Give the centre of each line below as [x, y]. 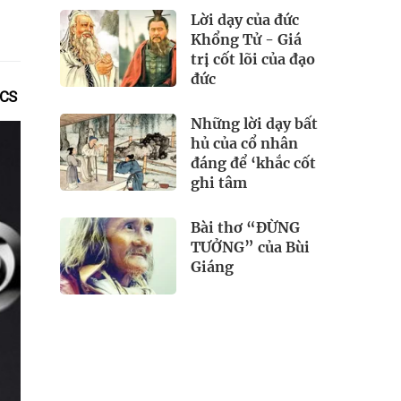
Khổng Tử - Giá [246, 39]
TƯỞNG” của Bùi [250, 247]
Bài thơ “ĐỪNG [245, 227]
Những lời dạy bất [254, 123]
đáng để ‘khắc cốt [253, 162]
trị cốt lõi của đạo [253, 59]
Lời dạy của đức [245, 19]
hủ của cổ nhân [244, 143]
